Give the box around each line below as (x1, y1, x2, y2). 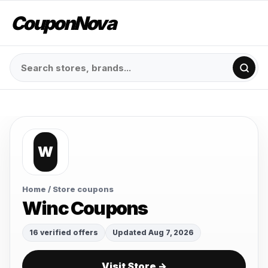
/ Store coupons (46, 184, 114, 194)
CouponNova (11, 11, 115, 34)
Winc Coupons (22, 197, 148, 219)
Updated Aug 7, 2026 (112, 228, 194, 237)
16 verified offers (29, 228, 98, 237)
